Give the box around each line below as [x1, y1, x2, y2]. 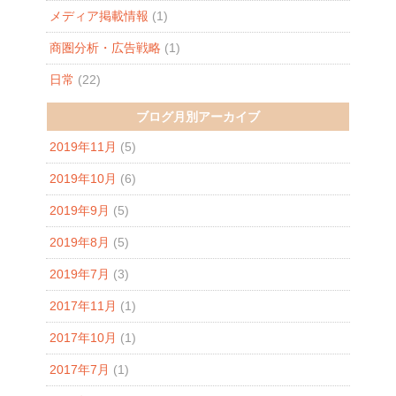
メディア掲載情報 [49, 8, 148, 23]
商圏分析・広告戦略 [49, 40, 161, 55]
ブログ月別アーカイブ [135, 109, 260, 124]
